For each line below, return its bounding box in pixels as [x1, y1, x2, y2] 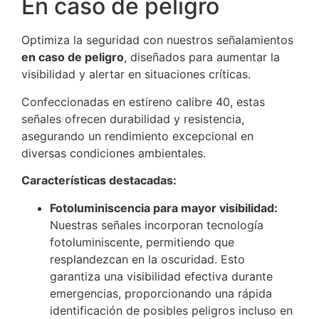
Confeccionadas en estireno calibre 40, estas [21, 94, 265, 109]
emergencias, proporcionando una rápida [50, 286, 272, 300]
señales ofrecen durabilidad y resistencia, [21, 111, 244, 126]
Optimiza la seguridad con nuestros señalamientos [21, 33, 293, 48]
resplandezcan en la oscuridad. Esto [50, 251, 245, 266]
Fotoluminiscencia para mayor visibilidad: [50, 200, 278, 215]
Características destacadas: [21, 173, 177, 188]
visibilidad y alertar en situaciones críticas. [21, 67, 251, 82]
